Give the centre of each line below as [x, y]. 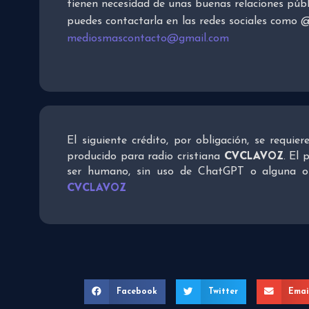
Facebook [137, 291]
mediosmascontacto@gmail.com [148, 38]
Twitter [223, 291]
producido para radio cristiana [146, 156]
